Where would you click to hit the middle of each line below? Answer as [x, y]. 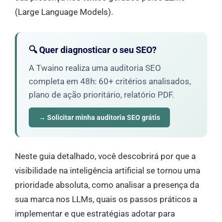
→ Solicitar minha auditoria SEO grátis [99, 117]
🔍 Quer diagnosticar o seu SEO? [93, 50]
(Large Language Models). [64, 12]
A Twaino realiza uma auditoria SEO [95, 68]
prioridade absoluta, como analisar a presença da [107, 185]
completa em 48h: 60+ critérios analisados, [110, 81]
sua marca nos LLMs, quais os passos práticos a [106, 199]
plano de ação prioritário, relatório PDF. [101, 94]
